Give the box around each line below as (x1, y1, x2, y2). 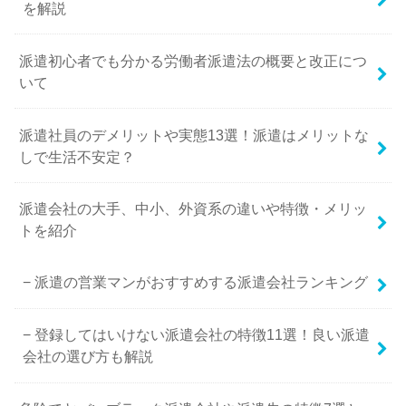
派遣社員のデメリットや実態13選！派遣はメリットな (19, 126, 370, 143)
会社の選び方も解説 (22, 348, 153, 365)
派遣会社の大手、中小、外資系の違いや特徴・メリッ (19, 200, 368, 217)
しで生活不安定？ (19, 148, 136, 165)
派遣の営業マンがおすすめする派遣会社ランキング (34, 274, 368, 291)
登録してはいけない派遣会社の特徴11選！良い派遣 (34, 326, 370, 343)
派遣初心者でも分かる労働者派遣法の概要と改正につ (19, 52, 368, 69)
